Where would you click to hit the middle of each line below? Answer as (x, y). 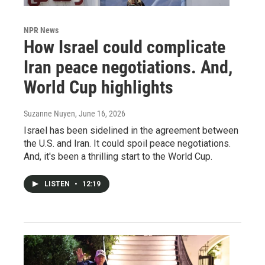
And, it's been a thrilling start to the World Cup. (118, 156)
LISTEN (58, 184)
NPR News (41, 30)
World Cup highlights (98, 87)
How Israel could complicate (125, 47)
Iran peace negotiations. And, (128, 67)
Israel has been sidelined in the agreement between (131, 130)
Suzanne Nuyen (49, 113)
